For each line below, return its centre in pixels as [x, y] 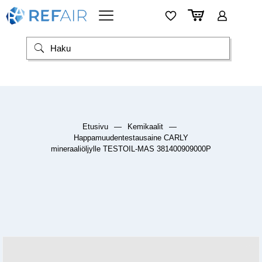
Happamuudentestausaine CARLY [131, 138]
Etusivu [95, 127]
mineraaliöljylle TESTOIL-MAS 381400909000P [131, 149]
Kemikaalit [145, 127]
